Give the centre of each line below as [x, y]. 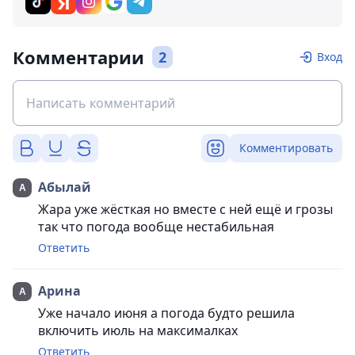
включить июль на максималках [138, 330]
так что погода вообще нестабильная [156, 227]
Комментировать [286, 148]
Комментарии [78, 57]
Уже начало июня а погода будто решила [166, 313]
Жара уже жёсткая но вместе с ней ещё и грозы [185, 209]
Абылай [65, 187]
